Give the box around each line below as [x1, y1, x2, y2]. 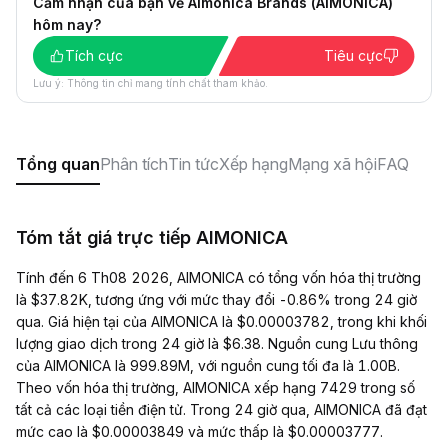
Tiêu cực [324, 47, 383, 64]
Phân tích [100, 154, 168, 174]
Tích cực [65, 47, 123, 64]
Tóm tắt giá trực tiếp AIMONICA [16, 227, 288, 248]
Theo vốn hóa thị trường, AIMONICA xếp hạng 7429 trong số [16, 379, 415, 396]
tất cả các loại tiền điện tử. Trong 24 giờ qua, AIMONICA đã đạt [16, 401, 427, 418]
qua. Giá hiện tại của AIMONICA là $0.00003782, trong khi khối [16, 313, 427, 330]
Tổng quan [16, 154, 100, 174]
